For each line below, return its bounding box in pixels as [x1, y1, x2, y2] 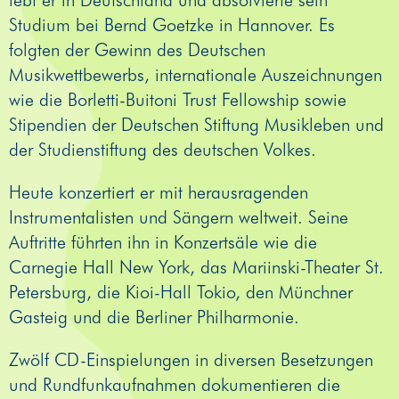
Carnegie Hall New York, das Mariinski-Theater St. [9, 255, 384, 279]
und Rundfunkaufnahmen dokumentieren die [9, 372, 340, 396]
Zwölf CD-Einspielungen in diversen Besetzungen [9, 347, 373, 371]
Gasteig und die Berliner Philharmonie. [9, 305, 299, 329]
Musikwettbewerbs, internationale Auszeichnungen [9, 62, 382, 86]
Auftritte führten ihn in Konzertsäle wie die [9, 230, 317, 254]
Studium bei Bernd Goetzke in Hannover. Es [9, 12, 335, 37]
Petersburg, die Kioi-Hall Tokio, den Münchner [9, 280, 353, 304]
